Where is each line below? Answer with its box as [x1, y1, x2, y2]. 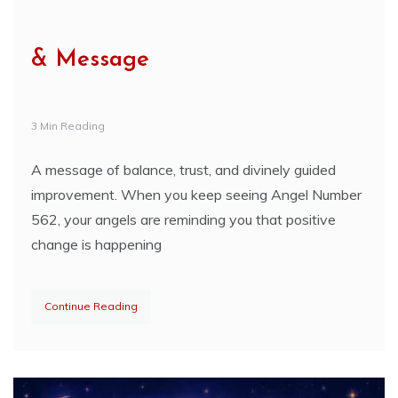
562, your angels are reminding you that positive [31, 211, 336, 228]
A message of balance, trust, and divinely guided [31, 161, 336, 179]
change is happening [31, 235, 162, 253]
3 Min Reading [31, 119, 105, 132]
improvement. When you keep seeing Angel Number [31, 186, 362, 203]
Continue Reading [44, 299, 138, 313]
